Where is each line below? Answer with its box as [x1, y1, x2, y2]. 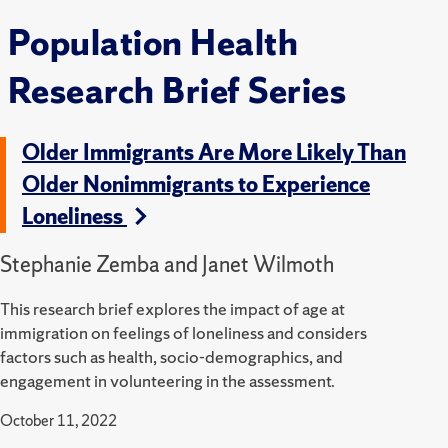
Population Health [8, 20, 299, 67]
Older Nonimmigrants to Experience [22, 169, 370, 199]
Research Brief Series [8, 68, 347, 115]
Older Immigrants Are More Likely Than [22, 137, 406, 167]
